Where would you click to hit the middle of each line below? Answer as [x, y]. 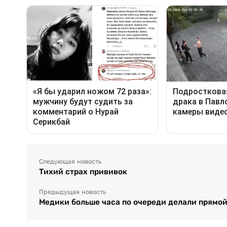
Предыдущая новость [72, 192]
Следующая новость [70, 162]
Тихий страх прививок [83, 172]
